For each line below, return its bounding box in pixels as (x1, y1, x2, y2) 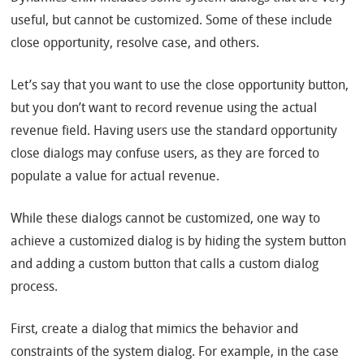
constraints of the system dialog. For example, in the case (11, 346, 340, 360)
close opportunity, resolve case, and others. (11, 37, 260, 51)
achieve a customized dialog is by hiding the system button (11, 236, 347, 249)
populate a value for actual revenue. (11, 171, 220, 184)
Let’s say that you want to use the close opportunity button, (11, 80, 349, 93)
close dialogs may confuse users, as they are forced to (11, 148, 320, 162)
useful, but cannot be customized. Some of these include (11, 15, 333, 28)
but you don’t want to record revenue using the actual (11, 102, 318, 116)
